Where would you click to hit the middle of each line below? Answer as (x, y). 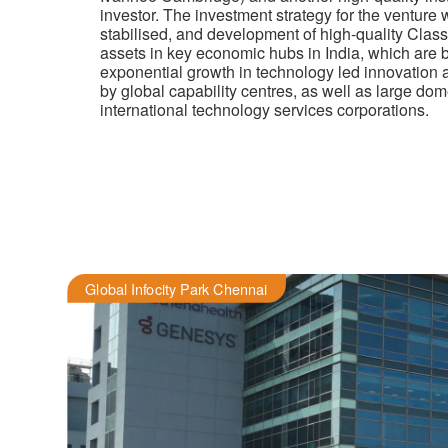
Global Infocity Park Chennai (176, 288)
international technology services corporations (262, 109)
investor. (129, 14)
